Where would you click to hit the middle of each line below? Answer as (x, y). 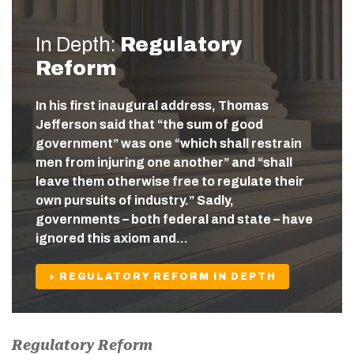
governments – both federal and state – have (174, 219)
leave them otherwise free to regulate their (170, 181)
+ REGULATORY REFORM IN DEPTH (162, 276)
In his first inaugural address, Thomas (152, 105)
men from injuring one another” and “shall (164, 162)
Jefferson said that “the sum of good (149, 124)
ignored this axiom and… (112, 238)
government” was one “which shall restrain (169, 143)
